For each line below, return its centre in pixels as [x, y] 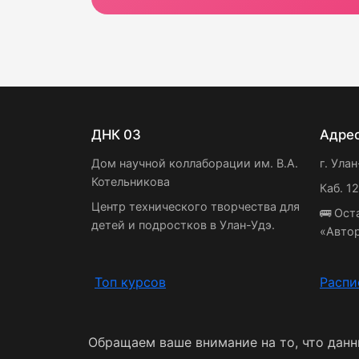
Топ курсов [130, 282]
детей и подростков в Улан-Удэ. [183, 225]
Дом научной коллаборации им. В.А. [195, 163]
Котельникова [131, 182]
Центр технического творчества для [196, 206]
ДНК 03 [116, 135]
